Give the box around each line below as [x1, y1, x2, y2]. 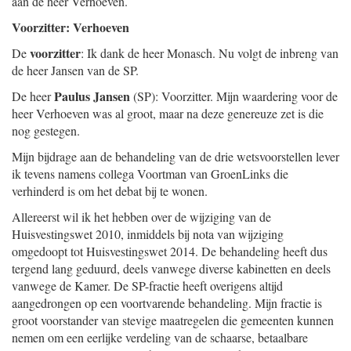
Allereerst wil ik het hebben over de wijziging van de [12, 208, 271, 225]
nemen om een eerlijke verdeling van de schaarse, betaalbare [12, 329, 308, 346]
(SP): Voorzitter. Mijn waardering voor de [130, 88, 338, 104]
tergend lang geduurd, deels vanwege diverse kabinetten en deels [12, 260, 331, 277]
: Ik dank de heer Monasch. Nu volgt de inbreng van [81, 45, 338, 61]
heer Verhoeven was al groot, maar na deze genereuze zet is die [12, 105, 324, 121]
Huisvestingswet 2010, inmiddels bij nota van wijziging [12, 226, 284, 242]
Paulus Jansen [54, 87, 130, 105]
